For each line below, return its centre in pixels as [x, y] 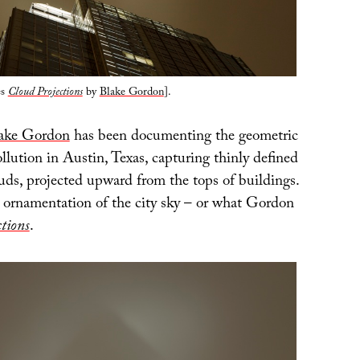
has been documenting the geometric [184, 138]
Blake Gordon [131, 93]
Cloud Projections [45, 93]
